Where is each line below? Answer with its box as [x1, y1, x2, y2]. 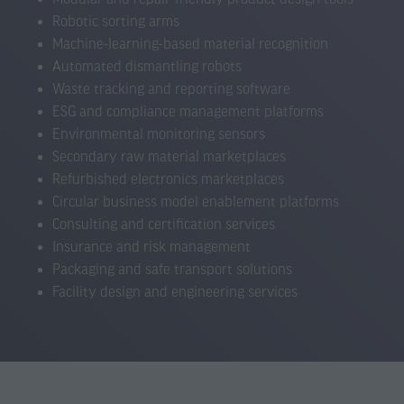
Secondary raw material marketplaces [52, 148, 287, 164]
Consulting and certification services [52, 216, 276, 232]
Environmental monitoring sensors [52, 125, 266, 142]
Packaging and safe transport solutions [52, 261, 293, 277]
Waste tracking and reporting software [52, 80, 291, 96]
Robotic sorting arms [52, 13, 180, 29]
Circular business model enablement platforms [52, 193, 340, 209]
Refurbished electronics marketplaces [52, 170, 285, 187]
